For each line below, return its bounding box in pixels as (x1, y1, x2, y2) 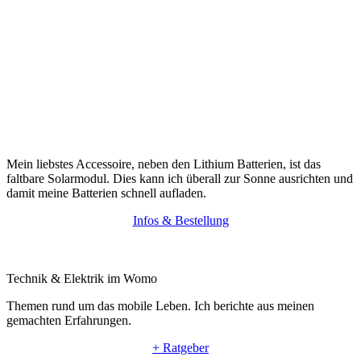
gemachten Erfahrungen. (6, 313, 131, 327)
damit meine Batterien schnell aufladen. (6, 185, 206, 200)
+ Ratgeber (152, 340, 209, 355)
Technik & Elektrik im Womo (6, 271, 157, 285)
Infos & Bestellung (132, 213, 229, 227)
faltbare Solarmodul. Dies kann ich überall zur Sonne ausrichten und (6, 171, 353, 185)
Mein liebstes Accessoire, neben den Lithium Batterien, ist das (6, 156, 321, 171)
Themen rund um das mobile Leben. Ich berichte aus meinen (6, 298, 314, 313)
